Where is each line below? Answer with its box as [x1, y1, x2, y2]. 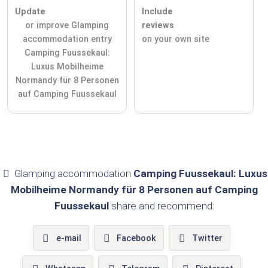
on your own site [142, 34, 209, 45]
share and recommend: [108, 200, 214, 212]
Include [142, 7, 173, 17]
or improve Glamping [25, 20, 109, 31]
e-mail [56, 233, 81, 243]
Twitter [192, 233, 223, 243]
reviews [142, 20, 174, 31]
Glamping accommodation [11, 167, 133, 180]
